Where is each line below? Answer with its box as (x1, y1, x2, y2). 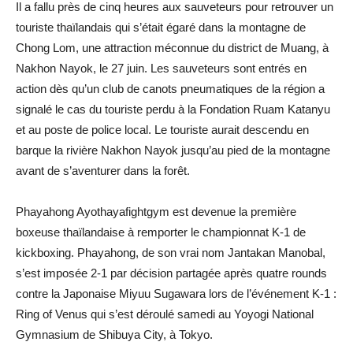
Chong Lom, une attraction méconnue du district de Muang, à (16, 40, 329, 54)
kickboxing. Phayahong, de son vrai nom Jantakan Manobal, (16, 245, 325, 259)
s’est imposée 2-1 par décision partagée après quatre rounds (16, 266, 327, 280)
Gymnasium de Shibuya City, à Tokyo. (16, 327, 213, 341)
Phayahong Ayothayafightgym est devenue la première (16, 204, 296, 218)
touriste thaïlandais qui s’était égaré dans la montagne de (16, 20, 306, 34)
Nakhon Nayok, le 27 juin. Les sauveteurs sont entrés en (16, 61, 307, 75)
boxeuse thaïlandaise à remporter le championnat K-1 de (16, 225, 306, 239)
